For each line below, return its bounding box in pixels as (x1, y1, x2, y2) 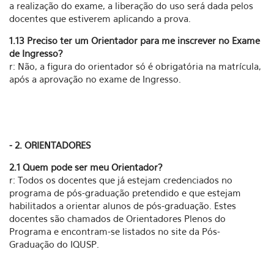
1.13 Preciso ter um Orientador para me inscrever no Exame (9, 35, 260, 46)
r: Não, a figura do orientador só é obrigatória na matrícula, (9, 61, 261, 72)
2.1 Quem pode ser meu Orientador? (9, 161, 163, 172)
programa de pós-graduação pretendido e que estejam (9, 187, 241, 198)
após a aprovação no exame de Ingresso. (9, 73, 181, 84)
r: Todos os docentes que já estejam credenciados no (9, 174, 232, 185)
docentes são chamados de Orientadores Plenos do (9, 213, 226, 224)
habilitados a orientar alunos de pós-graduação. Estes (9, 200, 236, 211)
